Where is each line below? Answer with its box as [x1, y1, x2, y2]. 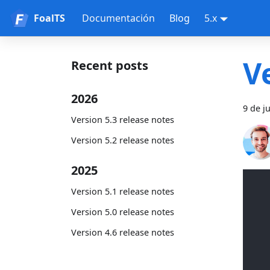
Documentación [82, 11, 155, 25]
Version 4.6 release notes [71, 227, 174, 239]
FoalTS [34, 11, 65, 25]
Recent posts [71, 57, 148, 74]
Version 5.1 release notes [71, 185, 174, 197]
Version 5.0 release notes [71, 206, 174, 218]
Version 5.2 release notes [71, 134, 174, 146]
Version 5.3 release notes [71, 113, 174, 125]
